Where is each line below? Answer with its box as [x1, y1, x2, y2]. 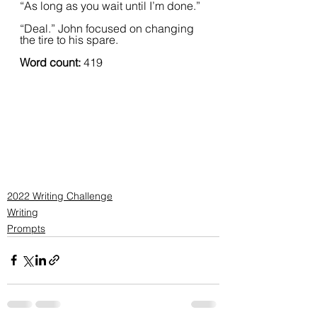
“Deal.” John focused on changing [20, 21, 197, 35]
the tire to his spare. [20, 33, 124, 47]
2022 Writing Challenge [7, 189, 113, 202]
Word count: [20, 55, 83, 69]
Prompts [7, 221, 45, 235]
